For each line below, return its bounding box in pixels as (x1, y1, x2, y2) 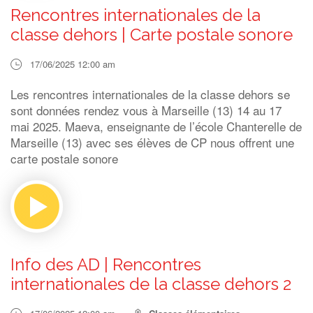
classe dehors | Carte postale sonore (10, 24, 293, 45)
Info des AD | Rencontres (10, 254, 201, 275)
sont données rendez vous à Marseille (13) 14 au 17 (10, 101, 282, 119)
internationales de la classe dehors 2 (10, 274, 291, 294)
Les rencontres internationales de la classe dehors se (10, 85, 290, 103)
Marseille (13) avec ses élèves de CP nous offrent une (10, 133, 294, 151)
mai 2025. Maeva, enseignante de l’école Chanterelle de (10, 117, 302, 135)
